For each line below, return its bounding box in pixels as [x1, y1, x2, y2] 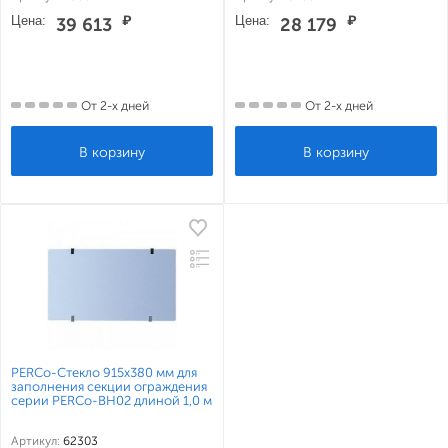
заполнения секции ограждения [11, 379, 207, 394]
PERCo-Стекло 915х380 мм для [11, 365, 197, 380]
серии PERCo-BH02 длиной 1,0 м [11, 393, 212, 408]
